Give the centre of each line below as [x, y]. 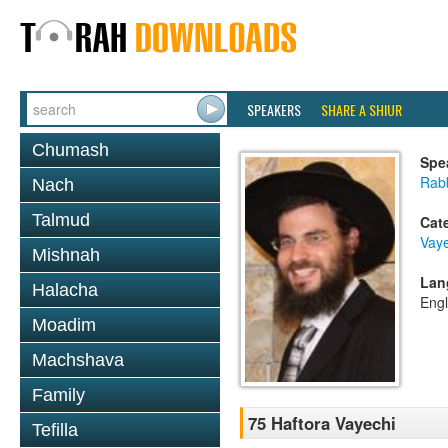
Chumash [70, 150]
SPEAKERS [274, 109]
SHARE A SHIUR [361, 109]
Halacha [65, 290]
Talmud [61, 220]
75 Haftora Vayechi [322, 423]
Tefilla [55, 430]
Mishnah [66, 255]
